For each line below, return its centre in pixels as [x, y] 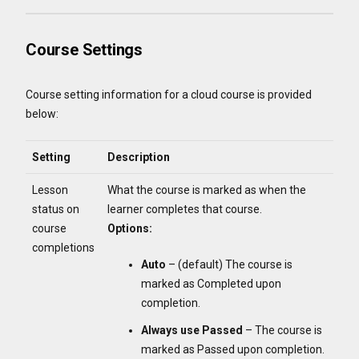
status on [56, 209]
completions [63, 247]
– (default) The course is [229, 264]
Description [139, 157]
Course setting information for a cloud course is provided [169, 94]
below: [43, 113]
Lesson [50, 190]
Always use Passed [192, 331]
